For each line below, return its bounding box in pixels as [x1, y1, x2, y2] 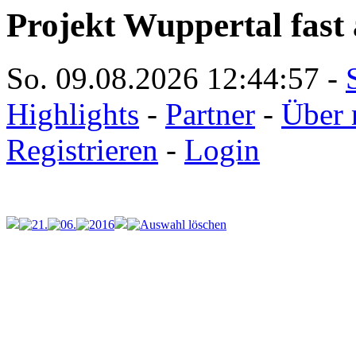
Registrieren [6, 132, 158, 167]
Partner [165, 96, 255, 131]
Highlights [6, 96, 139, 131]
